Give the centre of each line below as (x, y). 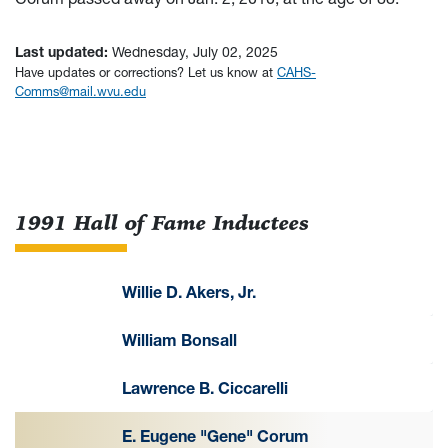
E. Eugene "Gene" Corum (215, 435)
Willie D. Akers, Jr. (189, 291)
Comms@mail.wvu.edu (80, 91)
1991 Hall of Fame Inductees (162, 223)
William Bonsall (179, 339)
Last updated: (63, 51)
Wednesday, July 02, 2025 (195, 51)
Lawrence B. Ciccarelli (205, 387)
